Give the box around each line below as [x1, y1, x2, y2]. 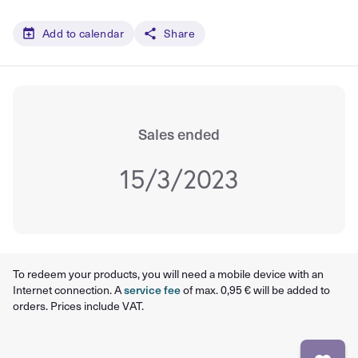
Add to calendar [42, 25, 124, 42]
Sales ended [138, 122, 220, 145]
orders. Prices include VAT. [13, 297, 144, 314]
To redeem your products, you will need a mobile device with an [13, 265, 324, 282]
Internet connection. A [13, 281, 124, 298]
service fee [124, 281, 181, 298]
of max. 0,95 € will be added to [181, 281, 330, 298]
